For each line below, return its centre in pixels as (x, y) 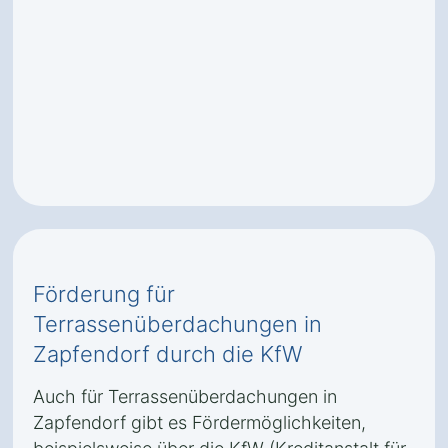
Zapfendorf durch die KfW (167, 354)
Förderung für (104, 294)
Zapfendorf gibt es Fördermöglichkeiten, (199, 422)
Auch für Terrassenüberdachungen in (185, 396)
